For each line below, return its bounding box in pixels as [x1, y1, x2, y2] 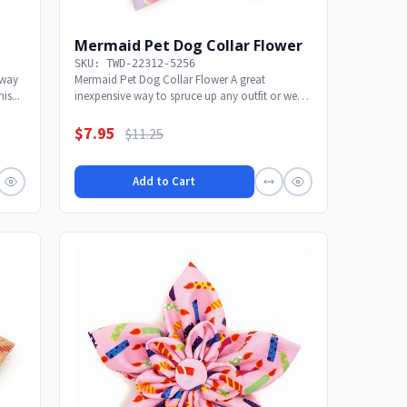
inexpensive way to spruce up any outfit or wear [74, 87, 307, 104]
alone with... [74, 104, 134, 120]
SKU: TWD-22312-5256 [74, 56, 195, 70]
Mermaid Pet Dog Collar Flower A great [74, 71, 265, 87]
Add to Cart [133, 174, 196, 190]
